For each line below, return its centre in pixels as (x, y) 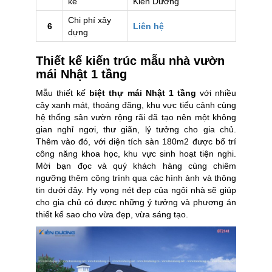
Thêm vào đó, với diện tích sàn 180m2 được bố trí (136, 141)
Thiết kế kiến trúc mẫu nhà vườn (130, 61)
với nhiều (216, 93)
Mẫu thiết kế (63, 93)
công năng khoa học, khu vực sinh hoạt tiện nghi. (136, 154)
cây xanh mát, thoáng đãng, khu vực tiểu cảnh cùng (136, 105)
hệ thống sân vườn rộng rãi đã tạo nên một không (136, 117)
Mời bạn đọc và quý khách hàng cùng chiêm (136, 166)
